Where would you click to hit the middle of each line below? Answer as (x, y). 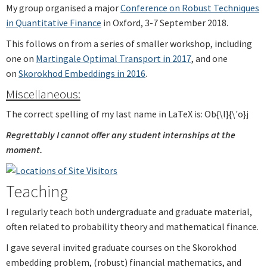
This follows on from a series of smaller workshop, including (129, 43)
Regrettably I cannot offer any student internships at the (121, 134)
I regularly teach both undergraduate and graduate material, (129, 211)
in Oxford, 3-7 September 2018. (165, 22)
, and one (209, 58)
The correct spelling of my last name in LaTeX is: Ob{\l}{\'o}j (127, 114)
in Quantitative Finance (54, 22)
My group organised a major (63, 7)
